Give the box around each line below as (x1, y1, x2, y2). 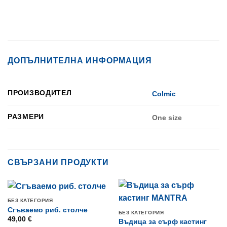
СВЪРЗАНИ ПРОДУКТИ (8, 158, 109, 167)
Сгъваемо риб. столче (7, 206, 88, 214)
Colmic (152, 89, 176, 98)
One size (152, 113, 182, 122)
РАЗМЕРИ (8, 112, 45, 121)
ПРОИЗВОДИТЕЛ (8, 89, 72, 97)
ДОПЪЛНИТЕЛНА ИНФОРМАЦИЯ (8, 56, 152, 65)
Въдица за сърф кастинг (118, 217, 207, 225)
